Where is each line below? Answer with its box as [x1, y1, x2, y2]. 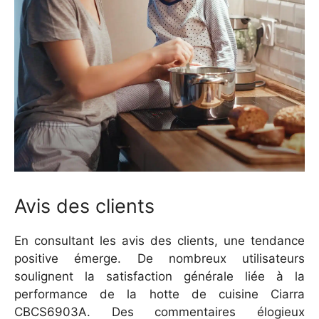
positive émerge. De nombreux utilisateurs [14, 251, 305, 266]
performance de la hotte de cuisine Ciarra [14, 286, 305, 301]
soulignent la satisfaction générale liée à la [14, 268, 305, 283]
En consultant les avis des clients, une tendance [14, 233, 305, 248]
